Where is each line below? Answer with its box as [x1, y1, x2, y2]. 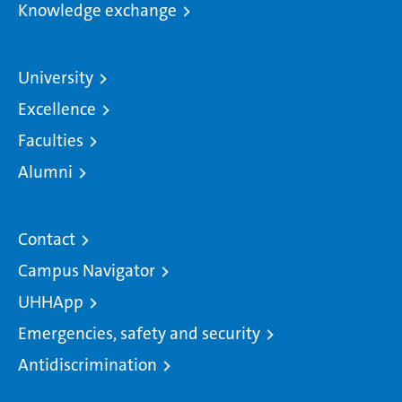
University [18, 66, 93, 89]
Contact [18, 228, 75, 250]
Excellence [18, 98, 96, 120]
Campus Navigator [18, 259, 155, 282]
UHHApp [18, 291, 83, 313]
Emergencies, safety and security [18, 322, 260, 345]
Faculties [18, 129, 83, 152]
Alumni [18, 161, 73, 183]
